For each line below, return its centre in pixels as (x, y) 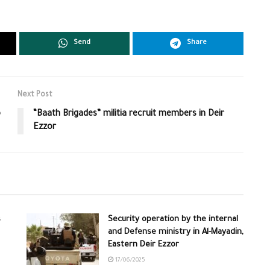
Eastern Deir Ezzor (143, 245)
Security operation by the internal (173, 220)
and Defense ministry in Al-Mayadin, (176, 233)
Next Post (35, 96)
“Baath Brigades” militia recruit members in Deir (129, 115)
